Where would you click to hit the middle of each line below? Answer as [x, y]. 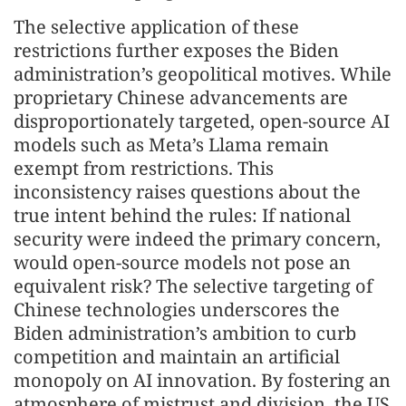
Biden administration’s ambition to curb [185, 333]
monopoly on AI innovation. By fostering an [202, 380]
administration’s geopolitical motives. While [203, 74]
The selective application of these [156, 27]
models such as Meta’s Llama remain [171, 145]
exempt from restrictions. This [144, 168]
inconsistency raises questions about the [187, 192]
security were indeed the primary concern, [197, 239]
